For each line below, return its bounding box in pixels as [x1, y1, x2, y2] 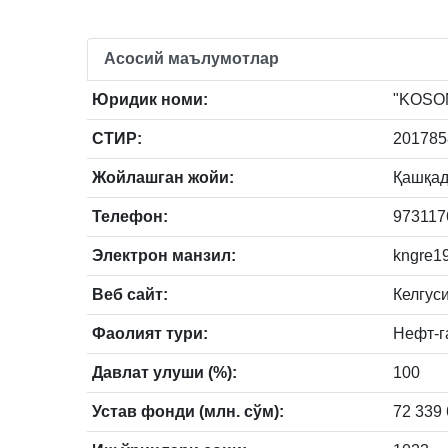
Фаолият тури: [92, 324, 208, 342]
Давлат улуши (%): [92, 363, 237, 381]
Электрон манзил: [92, 246, 236, 264]
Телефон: [92, 207, 168, 225]
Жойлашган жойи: [92, 168, 234, 186]
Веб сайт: [92, 285, 168, 303]
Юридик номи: [92, 90, 208, 108]
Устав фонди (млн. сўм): [92, 402, 284, 420]
